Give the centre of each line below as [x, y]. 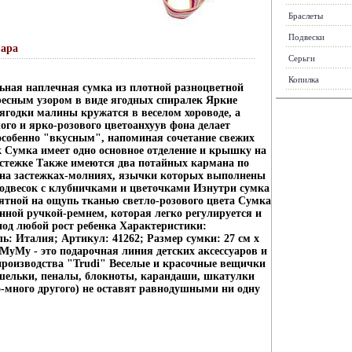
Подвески [306, 37]
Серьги [302, 58]
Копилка [304, 79]
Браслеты [306, 16]
